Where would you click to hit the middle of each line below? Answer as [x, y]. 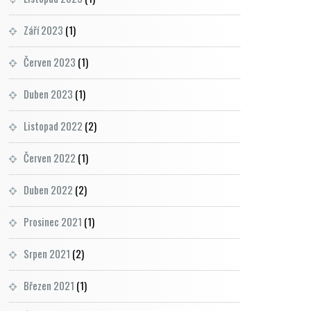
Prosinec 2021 [53, 221]
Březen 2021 [49, 285]
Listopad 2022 [53, 126]
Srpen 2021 [47, 253]
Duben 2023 [48, 94]
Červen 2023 [50, 62]
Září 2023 [43, 30]
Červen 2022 [50, 158]
